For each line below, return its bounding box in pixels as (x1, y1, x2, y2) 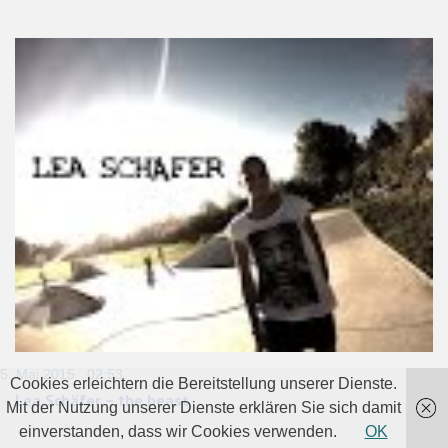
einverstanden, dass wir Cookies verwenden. (18, 423, 341, 440)
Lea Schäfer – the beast (15, 389, 189, 410)
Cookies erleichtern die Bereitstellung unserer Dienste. (9, 375, 397, 392)
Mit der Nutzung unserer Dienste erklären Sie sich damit (5, 399, 401, 416)
